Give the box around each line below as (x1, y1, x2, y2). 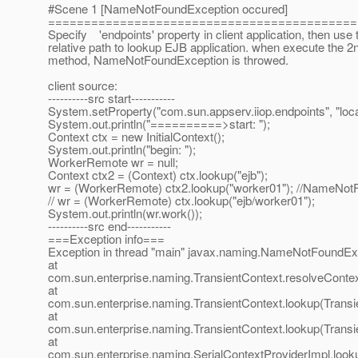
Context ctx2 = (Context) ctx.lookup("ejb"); (48, 166, 268, 184)
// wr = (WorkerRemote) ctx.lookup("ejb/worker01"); (48, 192, 315, 209)
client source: (48, 77, 117, 94)
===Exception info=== (48, 230, 165, 248)
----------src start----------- (48, 89, 175, 107)
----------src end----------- (48, 217, 171, 235)
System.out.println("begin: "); (48, 141, 196, 158)
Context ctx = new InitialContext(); (48, 128, 225, 145)
